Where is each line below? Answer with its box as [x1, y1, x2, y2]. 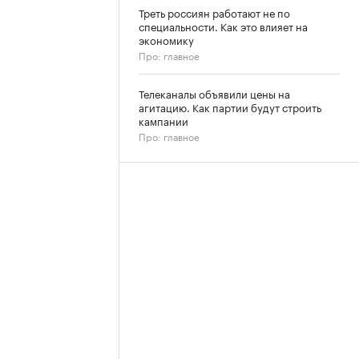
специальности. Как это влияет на [139, 18, 308, 34]
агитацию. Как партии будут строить [139, 99, 321, 115]
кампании [139, 112, 188, 128]
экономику [139, 31, 194, 47]
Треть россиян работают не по [139, 4, 290, 20]
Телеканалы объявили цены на [139, 85, 290, 101]
